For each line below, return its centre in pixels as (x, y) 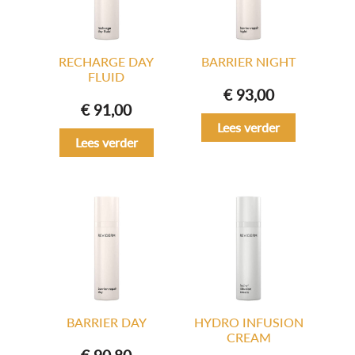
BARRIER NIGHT (249, 61)
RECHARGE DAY (107, 61)
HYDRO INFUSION (248, 322)
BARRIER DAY (106, 322)
